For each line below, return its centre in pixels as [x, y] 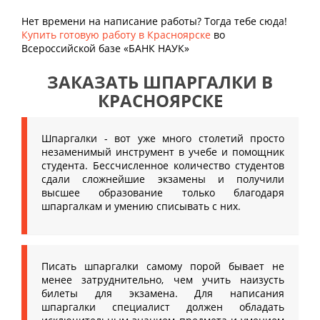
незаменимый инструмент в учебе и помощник [163, 152]
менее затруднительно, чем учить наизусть [163, 280]
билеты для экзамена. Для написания [163, 293]
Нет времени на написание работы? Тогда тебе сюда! [154, 21]
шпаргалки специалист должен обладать [163, 307]
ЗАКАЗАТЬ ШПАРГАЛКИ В [160, 82]
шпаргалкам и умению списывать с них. [141, 206]
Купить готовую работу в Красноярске [116, 35]
